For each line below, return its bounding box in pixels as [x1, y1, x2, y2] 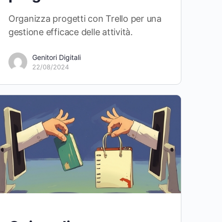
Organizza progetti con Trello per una [8, 13, 162, 24]
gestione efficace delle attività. [8, 26, 133, 37]
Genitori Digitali [32, 53, 81, 61]
